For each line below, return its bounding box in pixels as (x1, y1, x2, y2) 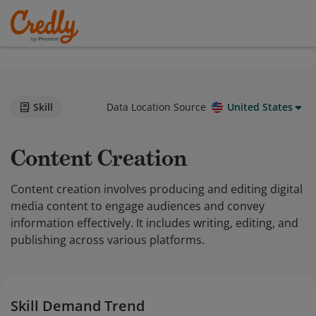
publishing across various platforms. (11, 232, 205, 248)
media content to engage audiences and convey (11, 198, 265, 214)
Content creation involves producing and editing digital (11, 181, 303, 197)
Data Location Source (107, 100, 206, 114)
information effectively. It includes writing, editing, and (11, 215, 298, 231)
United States (227, 100, 293, 114)
